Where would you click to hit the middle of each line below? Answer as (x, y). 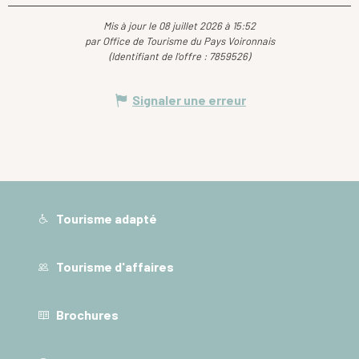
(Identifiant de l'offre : (159, 56)
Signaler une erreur (189, 100)
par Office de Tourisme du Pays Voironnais (179, 41)
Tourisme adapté (106, 218)
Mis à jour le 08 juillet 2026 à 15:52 (179, 26)
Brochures (87, 315)
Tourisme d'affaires (114, 266)
